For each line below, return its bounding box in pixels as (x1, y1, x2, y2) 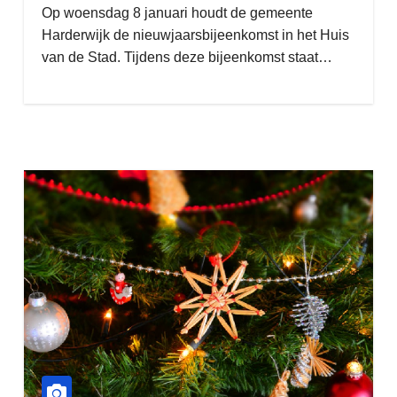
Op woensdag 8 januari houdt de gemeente (41, 5, 313, 20)
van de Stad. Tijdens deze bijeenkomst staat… (41, 50, 332, 65)
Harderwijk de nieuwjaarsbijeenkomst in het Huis (41, 27, 349, 43)
